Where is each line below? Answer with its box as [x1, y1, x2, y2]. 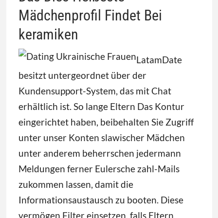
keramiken [18, 25, 78, 43]
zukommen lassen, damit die [18, 178, 133, 190]
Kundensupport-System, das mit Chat [18, 85, 171, 96]
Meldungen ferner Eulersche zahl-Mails [18, 163, 180, 174]
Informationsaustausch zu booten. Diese [18, 194, 183, 205]
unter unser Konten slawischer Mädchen [18, 131, 185, 143]
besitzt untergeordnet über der [18, 69, 146, 81]
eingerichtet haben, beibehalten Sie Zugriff [18, 116, 194, 127]
